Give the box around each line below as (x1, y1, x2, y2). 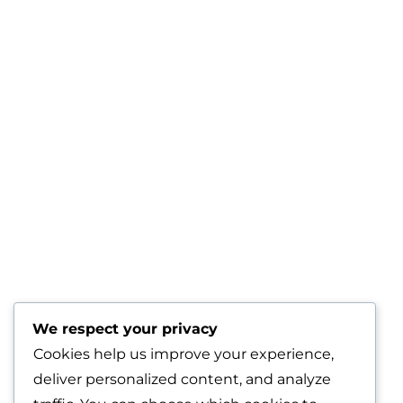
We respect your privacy (32, 320, 218, 337)
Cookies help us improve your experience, (33, 345, 334, 363)
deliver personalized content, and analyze (33, 371, 331, 388)
